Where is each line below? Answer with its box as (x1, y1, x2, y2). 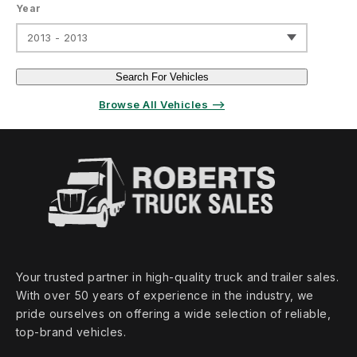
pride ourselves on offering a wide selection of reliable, (16, 307, 331, 321)
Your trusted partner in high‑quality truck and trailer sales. (16, 270, 339, 284)
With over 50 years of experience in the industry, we (16, 288, 314, 303)
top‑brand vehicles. (16, 325, 127, 339)
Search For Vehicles (115, 71, 209, 84)
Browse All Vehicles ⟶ (98, 98, 226, 112)
